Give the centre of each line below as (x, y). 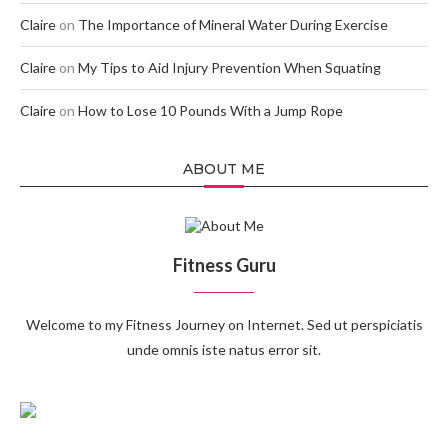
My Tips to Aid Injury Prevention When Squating (229, 68)
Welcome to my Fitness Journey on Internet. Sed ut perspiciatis (224, 325)
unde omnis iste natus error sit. (224, 350)
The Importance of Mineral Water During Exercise (233, 25)
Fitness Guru (224, 265)
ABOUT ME (224, 169)
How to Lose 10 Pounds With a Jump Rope (210, 111)
